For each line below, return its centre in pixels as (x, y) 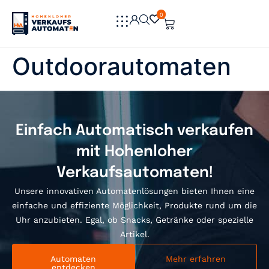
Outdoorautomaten (122, 66)
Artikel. (134, 234)
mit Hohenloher (134, 152)
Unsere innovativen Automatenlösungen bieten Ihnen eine (134, 191)
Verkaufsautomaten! (134, 173)
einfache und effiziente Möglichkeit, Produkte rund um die (134, 205)
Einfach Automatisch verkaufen (134, 131)
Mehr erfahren (196, 259)
